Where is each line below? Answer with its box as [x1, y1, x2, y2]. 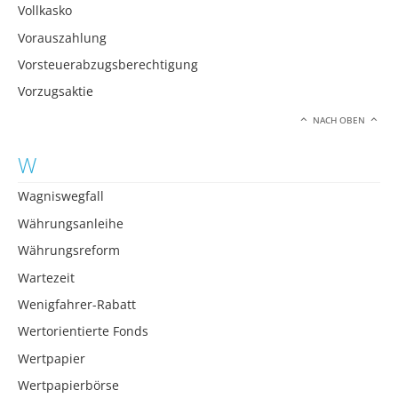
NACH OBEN [310, 114, 369, 126]
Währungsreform [18, 242, 120, 259]
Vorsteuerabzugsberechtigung [18, 56, 198, 74]
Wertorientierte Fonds [18, 322, 148, 340]
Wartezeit [18, 268, 75, 286]
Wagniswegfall [18, 187, 104, 205]
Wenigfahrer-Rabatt [18, 295, 136, 313]
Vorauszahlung [18, 28, 107, 46]
